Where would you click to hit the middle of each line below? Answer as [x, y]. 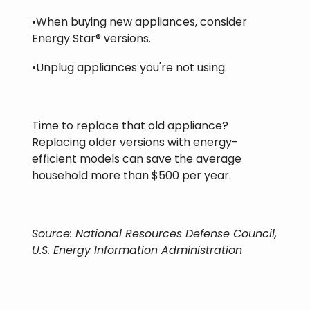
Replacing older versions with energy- [135, 142]
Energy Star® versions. [93, 38]
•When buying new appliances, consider [139, 21]
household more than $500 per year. [133, 175]
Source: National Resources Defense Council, [154, 233]
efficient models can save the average [137, 158]
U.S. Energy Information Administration [137, 250]
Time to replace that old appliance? [130, 125]
